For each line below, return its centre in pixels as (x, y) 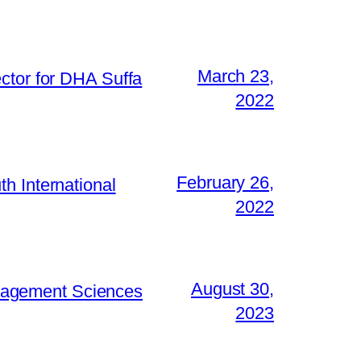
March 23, (235, 76)
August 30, (232, 288)
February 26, (225, 182)
